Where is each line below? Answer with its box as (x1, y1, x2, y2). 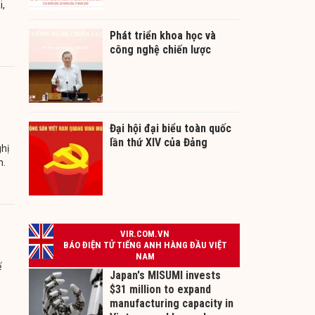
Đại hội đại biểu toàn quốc (110, 122, 231, 136)
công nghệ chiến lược (110, 43, 211, 57)
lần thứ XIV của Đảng (110, 136, 207, 150)
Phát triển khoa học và (110, 29, 216, 43)
